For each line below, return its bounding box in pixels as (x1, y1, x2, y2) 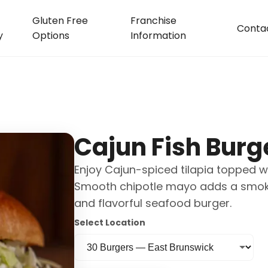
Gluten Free (32, 14, 88, 28)
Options (32, 29, 69, 42)
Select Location (74, 217, 145, 229)
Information (130, 29, 187, 42)
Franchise (130, 14, 177, 28)
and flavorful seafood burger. (74, 196, 232, 211)
